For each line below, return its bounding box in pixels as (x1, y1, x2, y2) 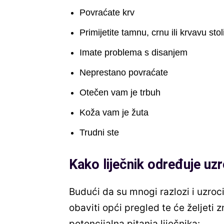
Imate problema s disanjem (79, 47, 187, 58)
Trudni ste (79, 127, 119, 138)
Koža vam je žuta (79, 107, 148, 118)
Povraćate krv (79, 7, 134, 18)
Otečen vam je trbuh (79, 87, 160, 98)
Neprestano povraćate (79, 67, 168, 78)
